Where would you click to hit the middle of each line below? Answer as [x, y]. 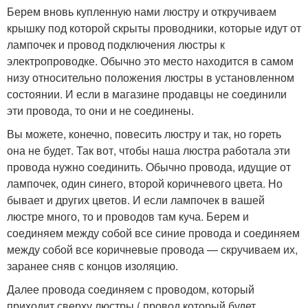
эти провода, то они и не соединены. [100, 110]
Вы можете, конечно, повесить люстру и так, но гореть [144, 133]
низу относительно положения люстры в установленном [151, 77]
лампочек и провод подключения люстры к [116, 44]
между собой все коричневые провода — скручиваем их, [152, 249]
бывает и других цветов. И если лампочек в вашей [136, 199]
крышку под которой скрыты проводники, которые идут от [154, 27]
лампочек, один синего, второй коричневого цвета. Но [145, 183]
